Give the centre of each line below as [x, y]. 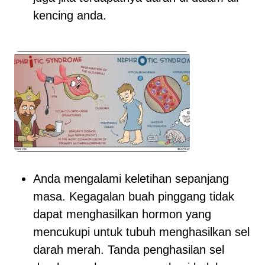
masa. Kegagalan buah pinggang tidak [134, 196]
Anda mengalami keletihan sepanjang [131, 179]
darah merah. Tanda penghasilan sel [129, 250]
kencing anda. [70, 15]
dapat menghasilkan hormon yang [122, 214]
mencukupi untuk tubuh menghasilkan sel [141, 232]
